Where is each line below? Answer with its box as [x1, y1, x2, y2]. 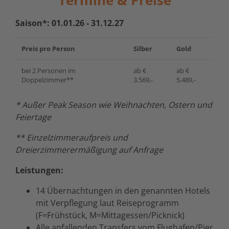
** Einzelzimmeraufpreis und [15, 131, 128, 143]
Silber [133, 43, 152, 53]
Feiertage [15, 111, 51, 123]
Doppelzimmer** [21, 75, 74, 84]
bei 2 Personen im [21, 65, 76, 75]
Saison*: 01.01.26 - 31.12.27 [15, 17, 124, 29]
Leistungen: [15, 164, 63, 176]
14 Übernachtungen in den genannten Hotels [36, 185, 210, 196]
